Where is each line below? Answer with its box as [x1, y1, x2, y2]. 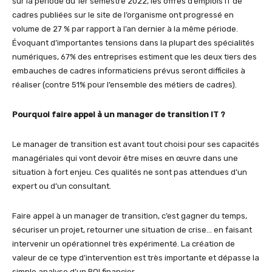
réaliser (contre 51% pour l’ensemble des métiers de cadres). [12, 80, 237, 89]
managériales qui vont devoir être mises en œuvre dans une [12, 153, 238, 163]
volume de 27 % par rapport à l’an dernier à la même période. [12, 24, 238, 33]
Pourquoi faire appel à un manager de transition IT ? [12, 109, 225, 119]
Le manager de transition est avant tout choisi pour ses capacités [12, 139, 259, 149]
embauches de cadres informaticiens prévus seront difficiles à [12, 66, 245, 75]
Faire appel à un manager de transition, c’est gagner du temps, [12, 211, 247, 220]
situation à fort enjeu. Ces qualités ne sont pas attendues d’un [12, 167, 247, 177]
